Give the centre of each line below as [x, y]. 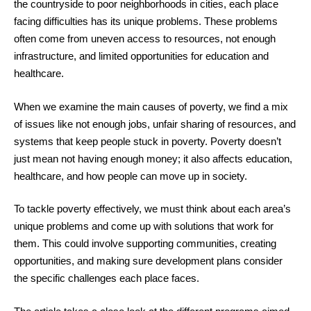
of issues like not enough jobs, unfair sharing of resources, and [155, 124]
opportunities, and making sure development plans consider [148, 261]
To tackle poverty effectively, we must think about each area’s [152, 209]
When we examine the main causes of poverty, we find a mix [151, 106]
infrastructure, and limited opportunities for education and [141, 56]
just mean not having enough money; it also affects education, [153, 158]
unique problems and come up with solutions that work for [144, 226]
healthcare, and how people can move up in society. [131, 176]
